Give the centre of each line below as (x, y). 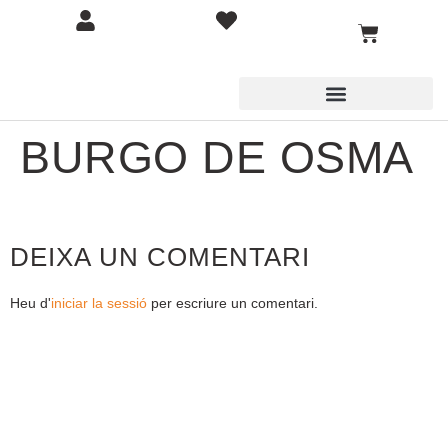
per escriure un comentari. (232, 303)
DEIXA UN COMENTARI (160, 257)
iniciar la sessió (99, 303)
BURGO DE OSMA (217, 157)
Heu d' (30, 303)
